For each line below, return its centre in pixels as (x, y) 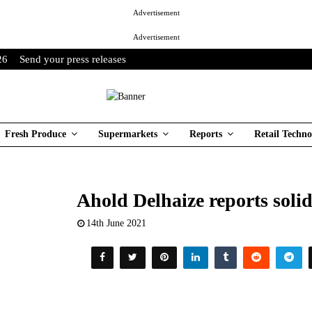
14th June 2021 (116, 223)
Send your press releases (73, 59)
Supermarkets (128, 134)
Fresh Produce (36, 134)
